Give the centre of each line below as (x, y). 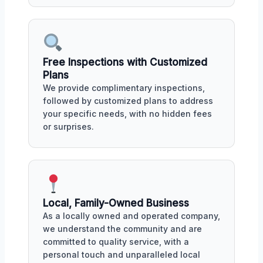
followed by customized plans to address (128, 101)
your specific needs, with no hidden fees (127, 114)
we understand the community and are (122, 229)
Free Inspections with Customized (125, 63)
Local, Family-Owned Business (116, 203)
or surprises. (68, 127)
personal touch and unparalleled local (122, 254)
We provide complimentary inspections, (124, 88)
